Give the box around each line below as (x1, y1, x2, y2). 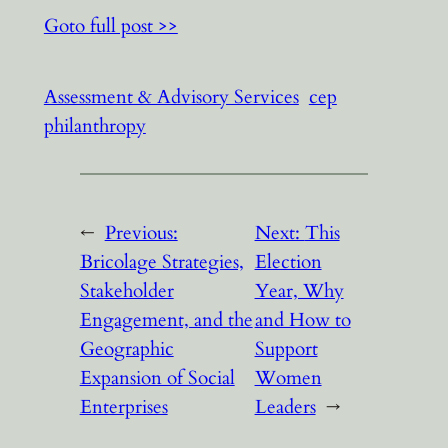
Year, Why (254, 278, 344, 305)
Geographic (79, 336, 174, 363)
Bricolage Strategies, (79, 249, 244, 276)
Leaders (254, 394, 316, 421)
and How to (254, 307, 351, 334)
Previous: (104, 220, 178, 247)
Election (254, 249, 322, 276)
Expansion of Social (79, 365, 235, 392)
